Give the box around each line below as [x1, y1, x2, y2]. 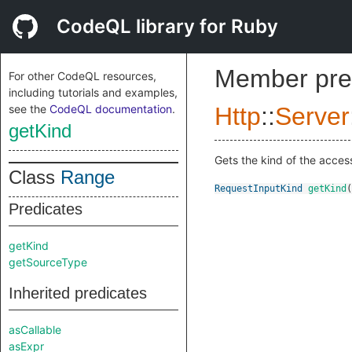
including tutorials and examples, [9, 86, 178, 99]
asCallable [9, 323, 61, 336]
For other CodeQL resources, [9, 69, 156, 82]
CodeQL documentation [49, 102, 172, 115]
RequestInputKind [214, 183, 302, 194]
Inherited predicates [9, 284, 147, 302]
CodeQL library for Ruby [57, 15, 278, 38]
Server [275, 102, 350, 130]
